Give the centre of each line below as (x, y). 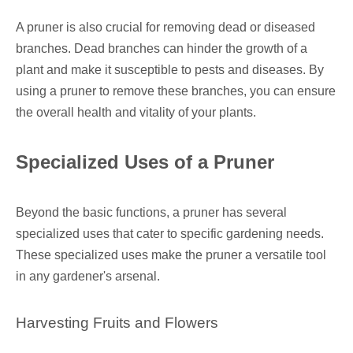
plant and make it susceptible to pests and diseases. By (170, 70)
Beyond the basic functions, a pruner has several (151, 213)
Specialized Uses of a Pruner (145, 162)
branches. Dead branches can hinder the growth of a (162, 49)
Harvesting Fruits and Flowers (117, 323)
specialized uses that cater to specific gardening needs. (170, 234)
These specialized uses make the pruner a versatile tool (171, 255)
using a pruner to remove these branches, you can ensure (176, 91)
